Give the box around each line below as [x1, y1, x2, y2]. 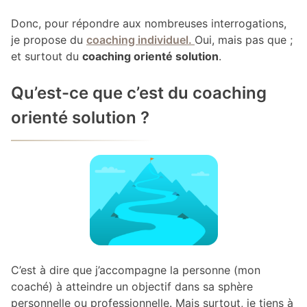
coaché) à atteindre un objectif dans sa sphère [11, 280, 253, 294]
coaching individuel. [86, 33, 195, 47]
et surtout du [11, 49, 82, 64]
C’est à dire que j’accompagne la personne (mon [11, 263, 260, 278]
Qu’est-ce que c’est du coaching [11, 83, 267, 103]
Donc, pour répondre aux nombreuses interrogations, [11, 16, 286, 31]
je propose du [11, 33, 86, 47]
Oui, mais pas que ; [195, 33, 293, 47]
